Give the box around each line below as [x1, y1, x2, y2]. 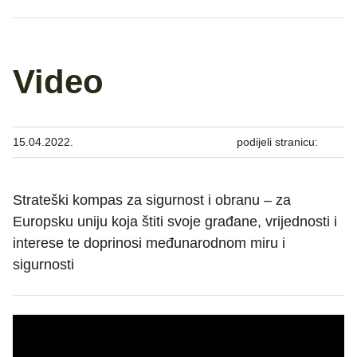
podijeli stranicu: [237, 135, 318, 148]
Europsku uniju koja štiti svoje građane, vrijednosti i [13, 213, 337, 229]
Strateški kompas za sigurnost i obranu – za [13, 191, 291, 208]
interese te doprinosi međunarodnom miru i [13, 234, 285, 251]
